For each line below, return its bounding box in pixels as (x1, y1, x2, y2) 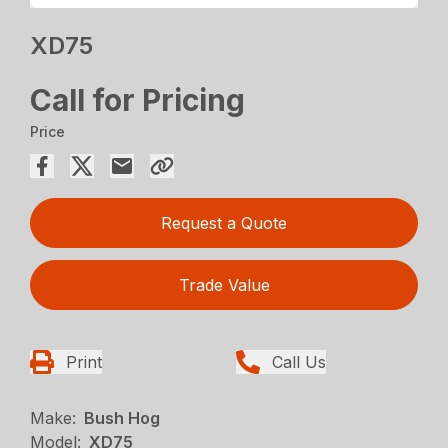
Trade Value (178, 275, 270, 296)
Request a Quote (161, 213, 287, 234)
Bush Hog (84, 408, 161, 429)
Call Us (272, 352, 326, 373)
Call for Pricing (30, 82, 246, 119)
